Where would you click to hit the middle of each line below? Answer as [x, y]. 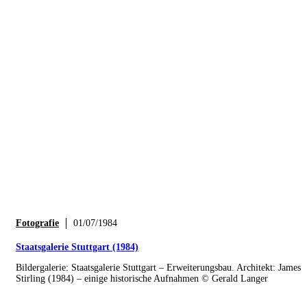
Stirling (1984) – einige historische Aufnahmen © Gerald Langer [142, 278]
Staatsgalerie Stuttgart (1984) [77, 247]
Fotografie [37, 223]
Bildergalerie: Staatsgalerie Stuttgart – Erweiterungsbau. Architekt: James [158, 267]
